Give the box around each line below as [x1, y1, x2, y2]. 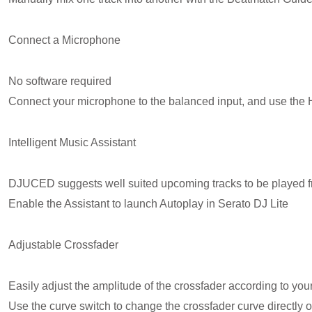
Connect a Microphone [8, 34, 120, 47]
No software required [8, 75, 111, 88]
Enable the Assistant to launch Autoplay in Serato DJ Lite [8, 198, 288, 210]
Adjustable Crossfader [8, 239, 118, 251]
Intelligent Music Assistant [8, 136, 136, 149]
